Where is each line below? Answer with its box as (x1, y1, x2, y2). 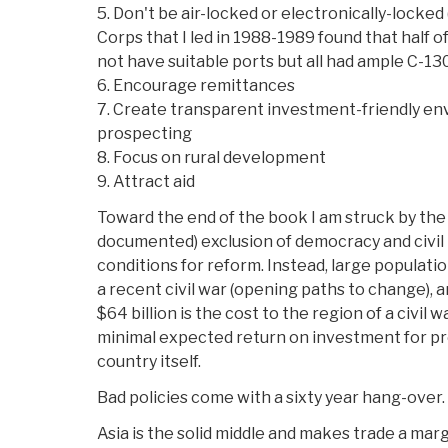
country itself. (97, 352, 201, 372)
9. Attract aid (97, 172, 195, 192)
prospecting (97, 124, 192, 144)
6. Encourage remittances (97, 76, 295, 96)
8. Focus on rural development (97, 148, 326, 168)
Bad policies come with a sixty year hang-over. (97, 388, 445, 408)
